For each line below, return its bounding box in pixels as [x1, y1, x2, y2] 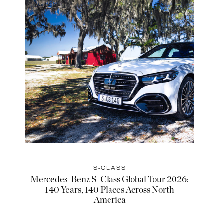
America [93, 196, 126, 205]
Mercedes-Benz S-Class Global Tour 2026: [30, 175, 189, 184]
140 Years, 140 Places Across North [45, 186, 174, 195]
